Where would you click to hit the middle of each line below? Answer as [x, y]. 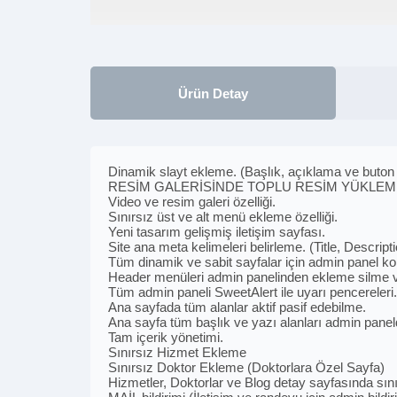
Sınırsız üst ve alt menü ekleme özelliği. [223, 217]
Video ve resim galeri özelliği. [192, 202]
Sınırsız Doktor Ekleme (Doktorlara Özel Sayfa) [246, 367]
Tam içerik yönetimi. [166, 337]
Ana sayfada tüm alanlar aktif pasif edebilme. [237, 307]
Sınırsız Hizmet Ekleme [177, 352]
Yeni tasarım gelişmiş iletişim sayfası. [217, 232]
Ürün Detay [213, 93]
